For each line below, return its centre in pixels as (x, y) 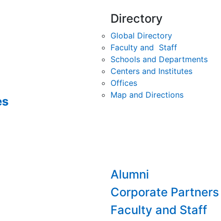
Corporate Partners (165, 192)
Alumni (130, 174)
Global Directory (141, 36)
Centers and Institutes (151, 71)
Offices (124, 83)
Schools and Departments (159, 59)
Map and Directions (147, 95)
